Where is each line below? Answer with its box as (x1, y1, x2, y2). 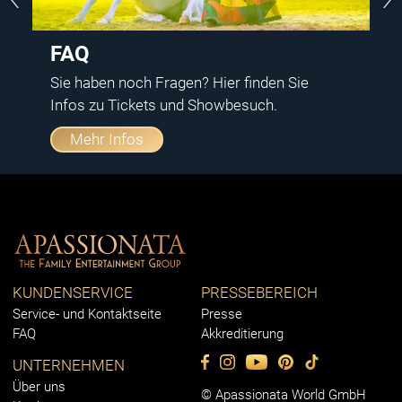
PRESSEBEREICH (201, 284, 318, 302)
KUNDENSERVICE (13, 284, 133, 302)
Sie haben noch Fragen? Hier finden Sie (50, 73, 309, 92)
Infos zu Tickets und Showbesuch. (50, 95, 277, 114)
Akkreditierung (201, 326, 284, 343)
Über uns (13, 379, 66, 396)
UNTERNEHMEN (13, 356, 125, 375)
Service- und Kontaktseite (13, 306, 162, 323)
